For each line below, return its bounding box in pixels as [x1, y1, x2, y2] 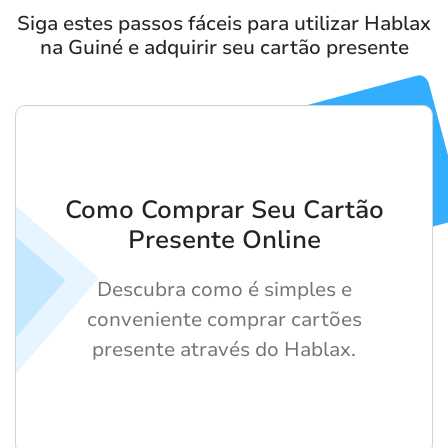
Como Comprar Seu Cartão [64, 192, 384, 227]
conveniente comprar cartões [86, 305, 362, 333]
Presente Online [127, 222, 321, 257]
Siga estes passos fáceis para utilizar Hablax [17, 9, 431, 37]
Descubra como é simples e [96, 275, 352, 303]
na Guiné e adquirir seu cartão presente [39, 33, 409, 61]
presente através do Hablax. [92, 335, 356, 363]
